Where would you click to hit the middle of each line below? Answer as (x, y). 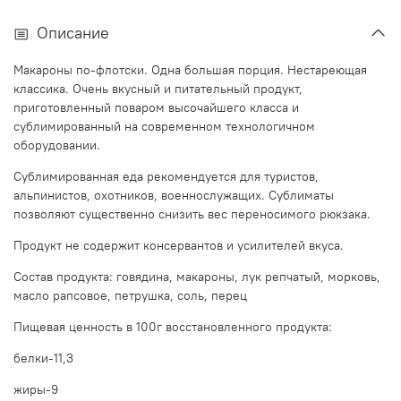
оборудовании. (57, 145)
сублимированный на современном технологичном (164, 126)
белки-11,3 (43, 358)
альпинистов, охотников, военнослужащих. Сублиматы (174, 195)
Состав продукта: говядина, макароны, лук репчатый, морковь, (197, 276)
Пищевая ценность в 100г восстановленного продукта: (173, 326)
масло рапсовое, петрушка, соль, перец (130, 295)
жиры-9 (36, 389)
